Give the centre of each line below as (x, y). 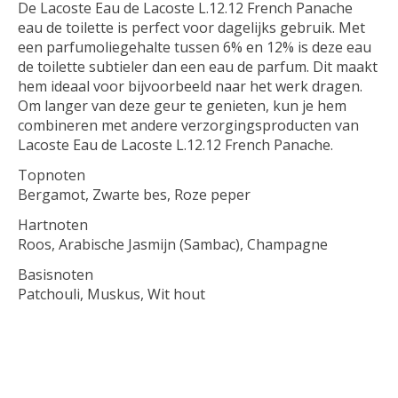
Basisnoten (56, 275)
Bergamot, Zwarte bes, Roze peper (134, 195)
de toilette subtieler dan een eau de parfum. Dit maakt (198, 67)
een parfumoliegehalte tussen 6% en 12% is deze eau (195, 48)
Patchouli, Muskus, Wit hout (111, 295)
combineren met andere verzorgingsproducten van (188, 126)
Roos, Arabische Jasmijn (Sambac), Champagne (173, 245)
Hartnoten (53, 225)
